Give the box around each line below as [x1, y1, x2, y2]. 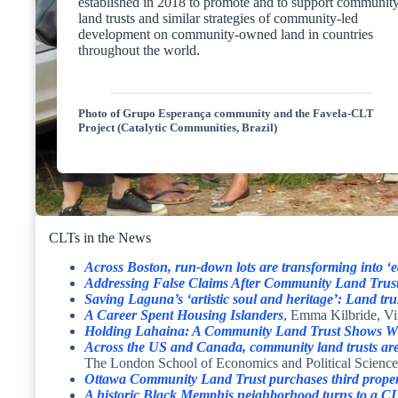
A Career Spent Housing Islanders [84, 306, 283, 322]
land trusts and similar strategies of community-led [78, 10, 358, 26]
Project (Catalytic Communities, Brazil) [78, 120, 277, 134]
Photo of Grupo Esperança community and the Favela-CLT [78, 106, 374, 120]
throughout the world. [78, 42, 200, 58]
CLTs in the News [49, 230, 151, 246]
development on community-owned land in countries [78, 26, 373, 42]
